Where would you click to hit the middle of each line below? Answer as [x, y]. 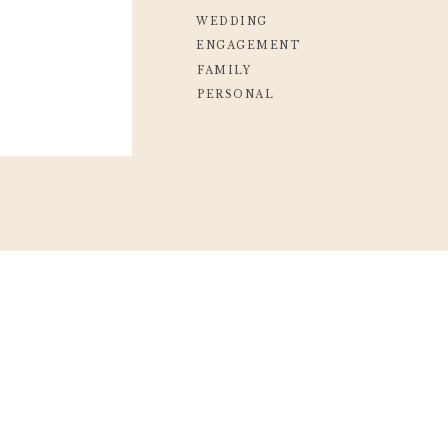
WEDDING [232, 21]
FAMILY [224, 70]
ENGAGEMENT [248, 46]
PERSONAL [235, 95]
